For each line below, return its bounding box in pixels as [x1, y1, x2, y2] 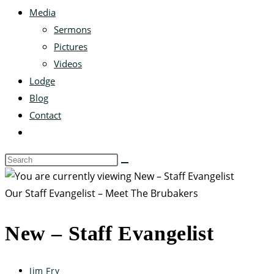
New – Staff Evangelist [5, 222, 214, 245]
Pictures [54, 40, 87, 53]
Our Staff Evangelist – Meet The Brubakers [5, 187, 198, 200]
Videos [54, 57, 82, 70]
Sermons [54, 23, 91, 35]
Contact [29, 109, 61, 121]
